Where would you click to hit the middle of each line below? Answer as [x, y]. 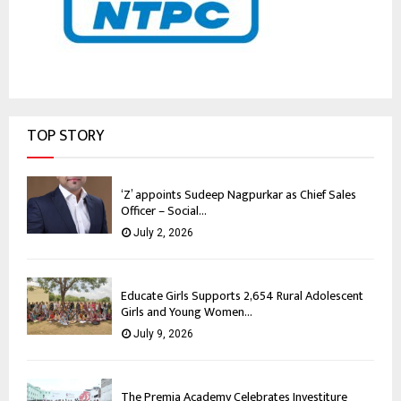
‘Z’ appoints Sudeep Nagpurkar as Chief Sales [239, 195]
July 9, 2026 [163, 334]
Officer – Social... [164, 211]
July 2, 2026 [163, 233]
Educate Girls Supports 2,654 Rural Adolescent [242, 296]
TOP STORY [65, 137]
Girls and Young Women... [187, 312]
